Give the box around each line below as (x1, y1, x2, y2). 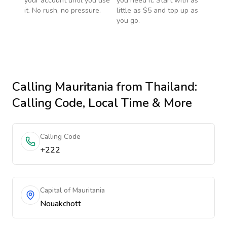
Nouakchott (40, 198, 81, 209)
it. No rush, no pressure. (24, 6, 101, 15)
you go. (117, 16, 140, 25)
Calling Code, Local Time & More (12, 95, 192, 111)
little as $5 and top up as (117, 6, 198, 15)
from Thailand (113, 79, 195, 95)
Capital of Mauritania (40, 185, 105, 195)
